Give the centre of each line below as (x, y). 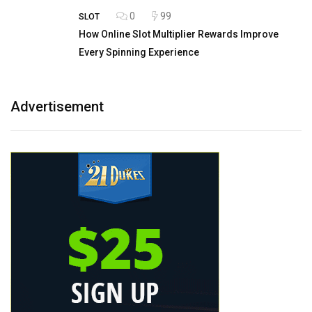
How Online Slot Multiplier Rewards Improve (179, 34)
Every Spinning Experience (139, 53)
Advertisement (57, 107)
